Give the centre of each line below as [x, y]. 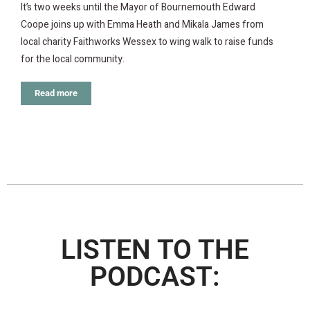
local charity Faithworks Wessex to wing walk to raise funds [147, 42]
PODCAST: [155, 277]
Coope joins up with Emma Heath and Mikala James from [142, 25]
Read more [56, 93]
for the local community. [73, 60]
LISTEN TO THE [155, 250]
